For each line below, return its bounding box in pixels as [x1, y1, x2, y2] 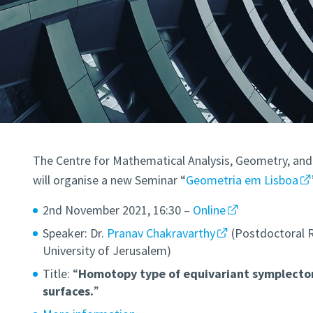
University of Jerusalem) [42, 242, 171, 259]
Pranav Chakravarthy [106, 225, 215, 242]
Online [192, 202, 226, 219]
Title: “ [42, 265, 78, 282]
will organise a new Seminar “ [32, 172, 186, 189]
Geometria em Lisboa [185, 172, 298, 189]
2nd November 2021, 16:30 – [42, 202, 193, 219]
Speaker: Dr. [42, 225, 107, 242]
